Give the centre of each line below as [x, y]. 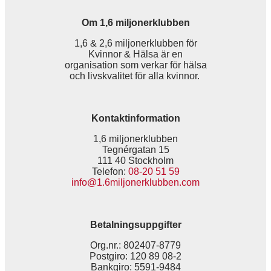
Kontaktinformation [135, 118]
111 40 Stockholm [135, 161]
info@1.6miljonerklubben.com [135, 182]
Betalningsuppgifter [135, 225]
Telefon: [110, 171]
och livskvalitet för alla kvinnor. [135, 76]
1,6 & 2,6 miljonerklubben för [135, 43]
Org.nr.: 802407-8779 [135, 245]
